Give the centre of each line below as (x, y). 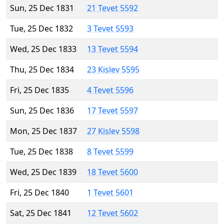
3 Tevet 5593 (110, 29)
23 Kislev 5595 (113, 70)
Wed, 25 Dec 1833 (43, 49)
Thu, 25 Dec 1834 (42, 70)
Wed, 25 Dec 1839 (43, 172)
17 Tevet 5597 (112, 111)
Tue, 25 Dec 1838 (41, 152)
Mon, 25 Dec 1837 (43, 131)
